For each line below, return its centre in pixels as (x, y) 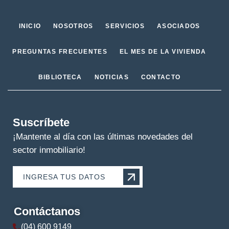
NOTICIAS (111, 77)
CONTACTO (161, 77)
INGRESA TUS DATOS (64, 177)
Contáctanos (47, 211)
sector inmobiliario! (49, 150)
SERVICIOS (125, 26)
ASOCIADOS (178, 26)
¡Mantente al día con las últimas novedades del (103, 137)
